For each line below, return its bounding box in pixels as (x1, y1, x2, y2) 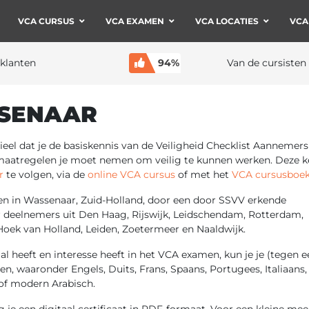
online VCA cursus (88, 168, 175, 181)
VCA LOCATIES (195, 16, 259, 26)
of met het (175, 168, 232, 181)
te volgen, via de (3, 168, 88, 181)
